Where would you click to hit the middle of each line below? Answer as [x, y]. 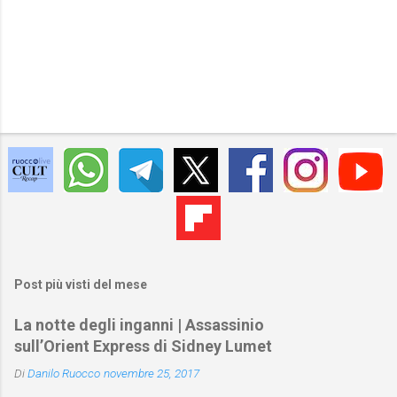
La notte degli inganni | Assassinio [139, 325]
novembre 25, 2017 [152, 374]
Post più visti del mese [81, 285]
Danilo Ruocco [64, 374]
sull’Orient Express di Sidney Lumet [143, 346]
